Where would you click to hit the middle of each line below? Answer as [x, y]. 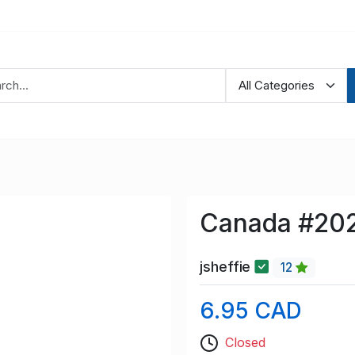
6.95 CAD [251, 310]
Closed [245, 342]
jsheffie [227, 267]
